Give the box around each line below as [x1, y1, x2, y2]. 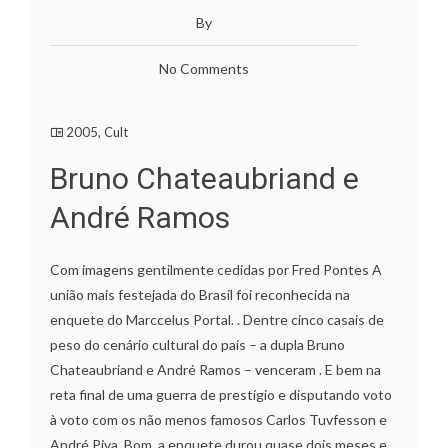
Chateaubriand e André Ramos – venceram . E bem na [50, 360, 381, 378]
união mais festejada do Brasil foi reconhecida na [50, 285, 350, 303]
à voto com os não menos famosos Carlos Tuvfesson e [50, 410, 387, 428]
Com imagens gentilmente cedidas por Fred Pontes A [50, 260, 382, 278]
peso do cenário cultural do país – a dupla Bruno [50, 335, 345, 353]
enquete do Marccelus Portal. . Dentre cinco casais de [50, 310, 384, 328]
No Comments [159, 59, 249, 77]
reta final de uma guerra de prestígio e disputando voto [50, 385, 392, 403]
